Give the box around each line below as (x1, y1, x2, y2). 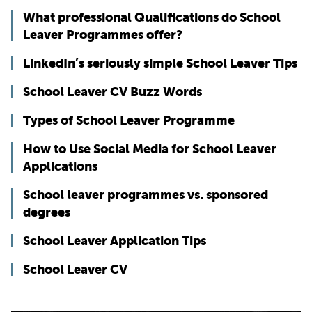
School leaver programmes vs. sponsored (23, 187, 268, 203)
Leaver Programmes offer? (23, 27, 182, 42)
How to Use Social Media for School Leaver (23, 141, 276, 157)
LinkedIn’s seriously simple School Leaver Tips (23, 56, 297, 71)
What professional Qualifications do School (23, 10, 281, 25)
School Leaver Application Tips (23, 233, 206, 249)
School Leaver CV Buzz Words (23, 84, 202, 100)
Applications (23, 159, 97, 174)
